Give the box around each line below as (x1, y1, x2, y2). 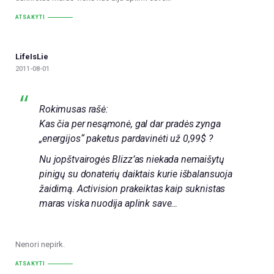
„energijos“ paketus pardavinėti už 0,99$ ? (39, 133, 213, 145)
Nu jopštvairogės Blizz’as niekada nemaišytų (39, 153, 224, 165)
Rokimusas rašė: (39, 103, 108, 116)
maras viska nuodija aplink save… (39, 197, 178, 209)
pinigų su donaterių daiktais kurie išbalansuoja (39, 168, 232, 180)
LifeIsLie (15, 51, 48, 61)
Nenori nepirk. (15, 240, 65, 250)
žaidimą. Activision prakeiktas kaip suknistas (39, 182, 226, 194)
